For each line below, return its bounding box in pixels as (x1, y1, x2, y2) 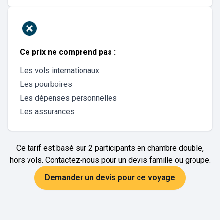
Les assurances (20, 107, 75, 116)
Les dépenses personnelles (20, 93, 117, 103)
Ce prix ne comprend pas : (20, 47, 116, 56)
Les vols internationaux (20, 66, 99, 75)
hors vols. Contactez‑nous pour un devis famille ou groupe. (9, 155, 211, 165)
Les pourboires (20, 80, 72, 89)
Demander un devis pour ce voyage (45, 173, 175, 182)
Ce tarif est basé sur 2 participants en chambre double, (16, 143, 204, 153)
